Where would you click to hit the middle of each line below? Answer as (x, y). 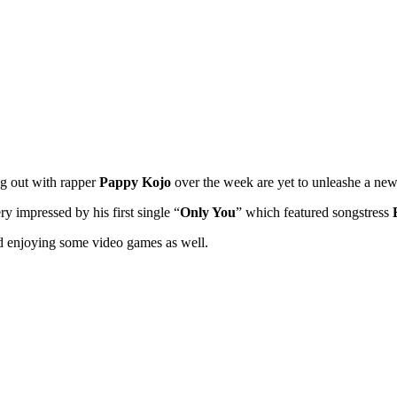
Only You (208, 213)
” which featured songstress (314, 213)
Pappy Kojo (137, 183)
